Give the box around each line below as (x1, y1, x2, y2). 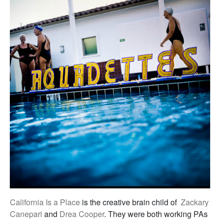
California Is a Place (10, 196, 80, 208)
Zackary (181, 196, 209, 208)
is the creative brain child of (80, 196, 181, 208)
